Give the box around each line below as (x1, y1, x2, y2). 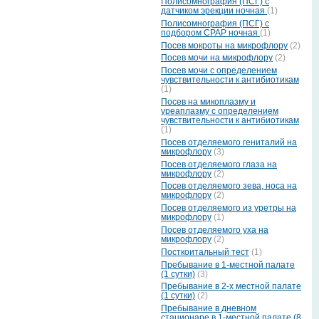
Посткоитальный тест (161, 246, 249, 257)
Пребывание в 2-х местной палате (161, 281, 301, 292)
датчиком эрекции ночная (161, 6, 267, 16)
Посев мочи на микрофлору (161, 53, 273, 63)
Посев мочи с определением (161, 66, 277, 76)
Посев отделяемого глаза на (161, 159, 277, 169)
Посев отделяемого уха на (161, 225, 268, 236)
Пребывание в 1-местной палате (161, 259, 295, 270)
